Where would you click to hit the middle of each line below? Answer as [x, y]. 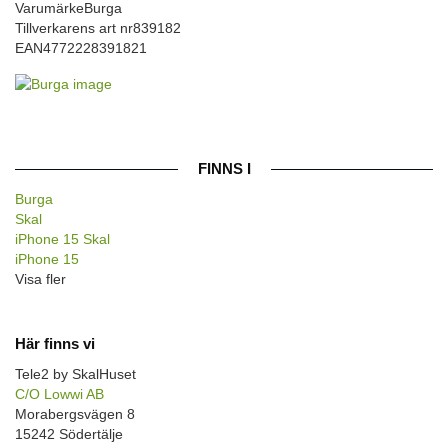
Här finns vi [55, 343]
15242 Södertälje [69, 433]
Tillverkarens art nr [74, 27]
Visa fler [40, 279]
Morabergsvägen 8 [75, 413]
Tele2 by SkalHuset [75, 373]
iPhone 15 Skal [62, 239]
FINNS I [224, 169]
